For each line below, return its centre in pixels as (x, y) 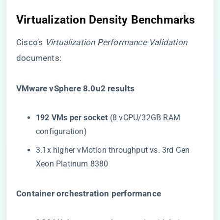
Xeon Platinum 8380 (72, 164)
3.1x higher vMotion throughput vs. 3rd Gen (113, 150)
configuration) (61, 131)
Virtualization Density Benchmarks (106, 20)
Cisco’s (31, 42)
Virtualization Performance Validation (116, 42)
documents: (39, 58)
